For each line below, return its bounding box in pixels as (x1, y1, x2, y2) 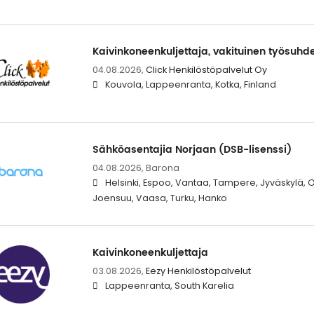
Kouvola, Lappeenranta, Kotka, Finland (104, 78, 276, 91)
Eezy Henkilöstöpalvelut (145, 265, 251, 278)
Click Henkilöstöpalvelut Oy (145, 64, 267, 76)
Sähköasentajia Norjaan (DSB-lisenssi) (92, 142, 292, 158)
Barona (145, 162, 179, 175)
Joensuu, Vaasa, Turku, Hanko (92, 192, 227, 205)
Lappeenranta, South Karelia (104, 280, 234, 292)
